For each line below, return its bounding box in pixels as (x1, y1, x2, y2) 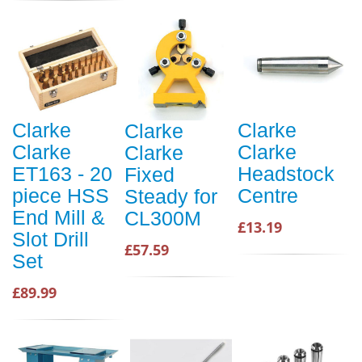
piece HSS (12, 184, 109, 208)
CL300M (124, 207, 201, 229)
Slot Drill (12, 228, 89, 251)
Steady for (124, 185, 217, 208)
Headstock (238, 162, 335, 186)
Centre (238, 184, 298, 208)
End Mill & (12, 206, 105, 229)
